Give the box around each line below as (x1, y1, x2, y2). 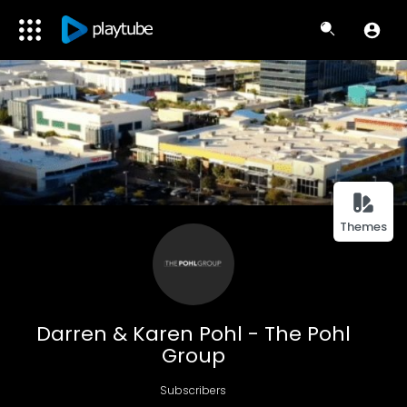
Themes (340, 218, 387, 235)
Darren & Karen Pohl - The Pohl (35, 320, 351, 348)
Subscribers (160, 382, 227, 398)
